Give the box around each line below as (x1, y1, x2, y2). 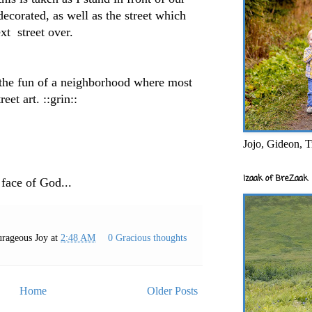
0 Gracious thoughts (108, 232, 187, 244)
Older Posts (147, 285, 198, 297)
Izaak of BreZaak (243, 172, 308, 185)
